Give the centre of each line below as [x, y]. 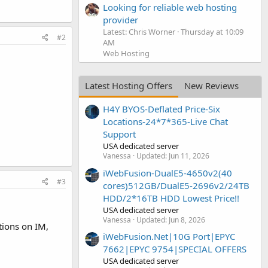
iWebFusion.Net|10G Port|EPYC [169, 236]
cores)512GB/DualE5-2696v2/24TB [176, 185]
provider [121, 19]
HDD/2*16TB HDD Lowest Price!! [171, 198]
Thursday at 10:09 [212, 31]
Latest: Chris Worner [139, 31]
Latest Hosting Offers [129, 85]
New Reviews [211, 85]
